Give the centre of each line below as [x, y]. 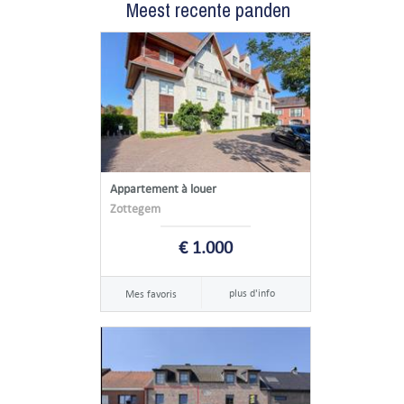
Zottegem [135, 209]
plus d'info [252, 293]
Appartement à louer [163, 189]
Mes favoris [151, 294]
